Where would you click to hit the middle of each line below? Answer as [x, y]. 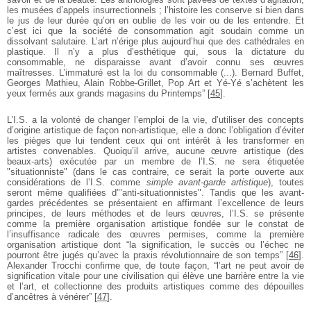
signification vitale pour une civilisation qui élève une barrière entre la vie [155, 276]
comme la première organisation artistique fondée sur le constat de [155, 224]
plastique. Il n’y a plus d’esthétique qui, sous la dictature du [155, 51]
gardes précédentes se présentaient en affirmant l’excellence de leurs [155, 203]
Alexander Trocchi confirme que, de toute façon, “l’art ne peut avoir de [155, 265]
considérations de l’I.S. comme [77, 182]
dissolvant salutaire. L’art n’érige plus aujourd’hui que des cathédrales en [155, 41]
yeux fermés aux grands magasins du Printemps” [106, 93]
